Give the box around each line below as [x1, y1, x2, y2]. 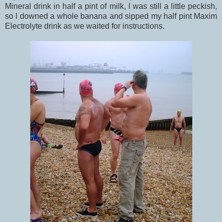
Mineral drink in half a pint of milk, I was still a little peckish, [5, 1, 217, 10]
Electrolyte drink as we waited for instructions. [5, 21, 165, 30]
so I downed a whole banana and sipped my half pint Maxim [5, 11, 217, 20]
